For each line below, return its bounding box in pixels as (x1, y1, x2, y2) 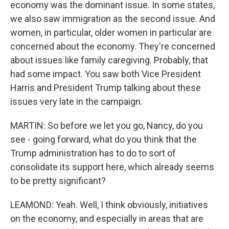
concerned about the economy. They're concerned (10, 41, 215, 52)
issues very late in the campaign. (10, 96, 143, 107)
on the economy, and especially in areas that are (10, 213, 203, 224)
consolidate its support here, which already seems (10, 162, 214, 172)
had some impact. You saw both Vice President (10, 68, 201, 79)
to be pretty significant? (10, 175, 106, 186)
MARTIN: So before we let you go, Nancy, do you (10, 120, 203, 131)
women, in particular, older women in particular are (10, 27, 212, 38)
